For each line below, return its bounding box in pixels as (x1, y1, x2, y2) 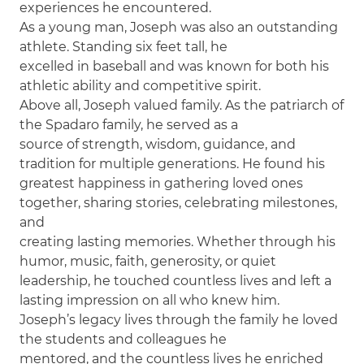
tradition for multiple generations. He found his (19, 155, 326, 171)
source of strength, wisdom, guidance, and (19, 136, 297, 152)
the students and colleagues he (19, 331, 227, 347)
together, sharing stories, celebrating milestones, (19, 194, 338, 210)
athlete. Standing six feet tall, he (19, 38, 228, 54)
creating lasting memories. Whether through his (19, 233, 336, 249)
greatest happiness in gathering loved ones (19, 175, 304, 191)
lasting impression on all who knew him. (19, 292, 280, 308)
